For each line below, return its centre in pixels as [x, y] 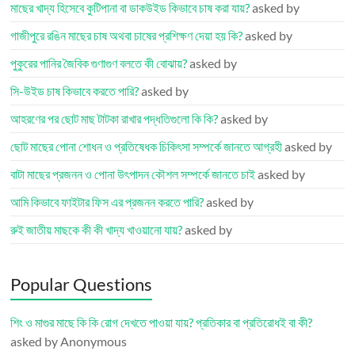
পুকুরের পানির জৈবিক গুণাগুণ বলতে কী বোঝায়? [99, 63]
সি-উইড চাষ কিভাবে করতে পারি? [75, 91]
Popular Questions [82, 284]
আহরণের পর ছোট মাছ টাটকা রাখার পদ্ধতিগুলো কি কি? [115, 118]
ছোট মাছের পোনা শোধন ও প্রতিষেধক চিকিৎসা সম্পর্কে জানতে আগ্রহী [147, 146]
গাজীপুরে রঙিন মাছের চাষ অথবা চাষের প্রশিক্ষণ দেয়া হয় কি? [127, 35]
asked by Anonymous [69, 341]
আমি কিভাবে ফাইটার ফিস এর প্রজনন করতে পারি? [107, 202]
